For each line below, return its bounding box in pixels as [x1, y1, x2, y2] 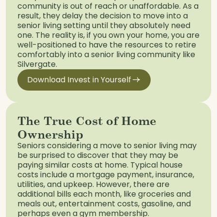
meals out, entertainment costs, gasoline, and [17, 198, 191, 209]
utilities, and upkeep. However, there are [17, 178, 170, 190]
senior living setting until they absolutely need [17, 20, 190, 31]
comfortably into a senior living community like [17, 49, 195, 61]
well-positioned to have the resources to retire [17, 39, 196, 51]
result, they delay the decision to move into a [17, 10, 188, 22]
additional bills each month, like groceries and [17, 188, 191, 200]
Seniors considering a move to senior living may [17, 139, 197, 151]
